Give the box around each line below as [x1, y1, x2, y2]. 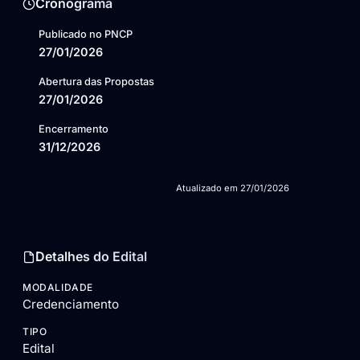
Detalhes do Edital [35, 248, 147, 265]
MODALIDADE [22, 281, 93, 294]
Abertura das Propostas [39, 76, 154, 88]
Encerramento [39, 123, 108, 136]
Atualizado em [176, 182, 240, 194]
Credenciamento [22, 297, 119, 313]
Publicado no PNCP [39, 28, 133, 41]
